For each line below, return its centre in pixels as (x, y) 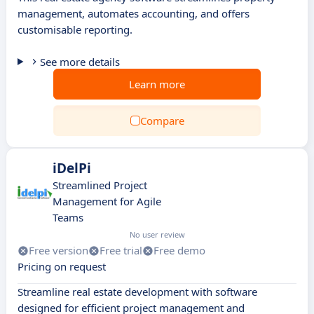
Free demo (179, 250)
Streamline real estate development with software (137, 292)
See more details (80, 62)
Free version (59, 250)
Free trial (121, 250)
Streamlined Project (100, 185)
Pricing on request (62, 266)
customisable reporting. (75, 29)
